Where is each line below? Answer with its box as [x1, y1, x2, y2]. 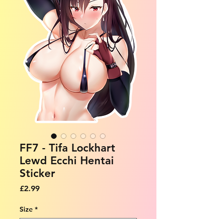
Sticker [20, 166, 55, 180]
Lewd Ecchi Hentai [20, 153, 114, 167]
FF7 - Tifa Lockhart [20, 141, 115, 154]
